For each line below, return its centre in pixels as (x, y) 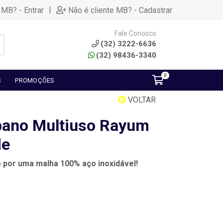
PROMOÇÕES (35, 80)
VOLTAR (141, 100)
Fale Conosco (135, 33)
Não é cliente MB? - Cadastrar (120, 10)
